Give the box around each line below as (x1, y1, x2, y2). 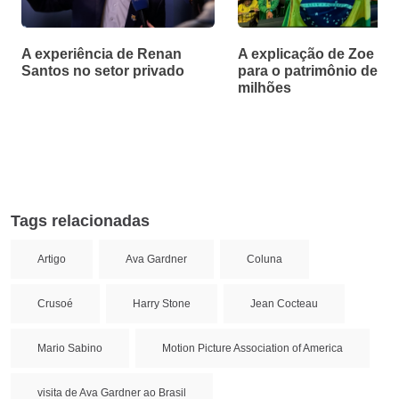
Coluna (247, 253, 282, 265)
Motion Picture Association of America (162, 342, 343, 354)
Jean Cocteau (250, 297, 318, 310)
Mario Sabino (37, 342, 102, 354)
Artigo (37, 253, 66, 265)
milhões (238, 80, 291, 95)
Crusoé (37, 297, 73, 310)
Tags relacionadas (11, 212, 150, 230)
